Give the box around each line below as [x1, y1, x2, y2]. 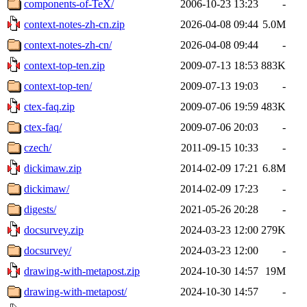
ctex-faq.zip [24, 100, 75, 112]
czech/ [24, 141, 51, 153]
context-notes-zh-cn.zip [24, 18, 125, 30]
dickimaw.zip [24, 162, 82, 174]
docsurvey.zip [24, 223, 84, 236]
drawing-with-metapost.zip [24, 265, 140, 277]
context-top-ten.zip [24, 59, 105, 71]
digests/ [24, 203, 56, 215]
